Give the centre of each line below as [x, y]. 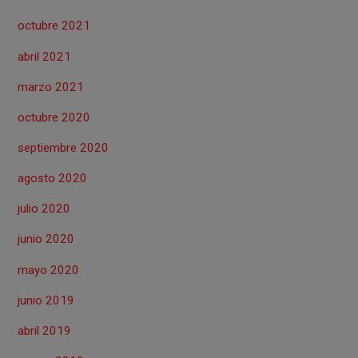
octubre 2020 [54, 117]
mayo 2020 [49, 270]
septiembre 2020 [64, 147]
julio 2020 [44, 209]
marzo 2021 [51, 87]
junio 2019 [46, 300]
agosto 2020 [53, 179]
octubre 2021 [54, 26]
